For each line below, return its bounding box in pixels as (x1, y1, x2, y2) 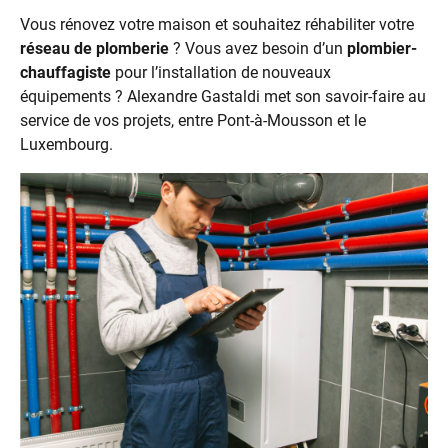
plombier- (347, 39, 417, 59)
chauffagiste (20, 63, 111, 83)
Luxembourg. (20, 135, 113, 155)
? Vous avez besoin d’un (169, 39, 347, 59)
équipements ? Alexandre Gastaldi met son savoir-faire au (20, 87, 426, 107)
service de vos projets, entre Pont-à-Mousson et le (20, 111, 366, 131)
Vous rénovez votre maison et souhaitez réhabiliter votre (20, 15, 414, 35)
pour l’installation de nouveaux (111, 63, 331, 83)
